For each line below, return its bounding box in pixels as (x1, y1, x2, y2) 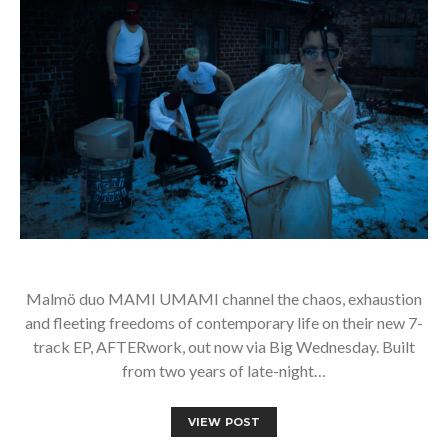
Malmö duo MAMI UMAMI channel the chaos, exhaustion (26, 288, 422, 308)
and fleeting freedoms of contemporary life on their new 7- (25, 312, 423, 332)
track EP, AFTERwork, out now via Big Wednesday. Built (33, 336, 415, 356)
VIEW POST (187, 414, 261, 429)
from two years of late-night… (122, 360, 326, 380)
